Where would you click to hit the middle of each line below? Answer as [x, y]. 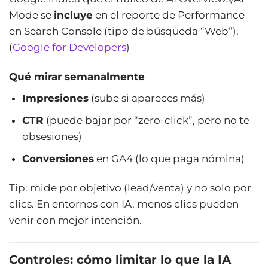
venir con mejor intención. [75, 220]
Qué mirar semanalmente [77, 77]
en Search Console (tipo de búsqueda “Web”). [124, 31]
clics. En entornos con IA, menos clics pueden [124, 204]
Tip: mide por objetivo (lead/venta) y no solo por [130, 188]
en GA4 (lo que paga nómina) [170, 159]
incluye [73, 15]
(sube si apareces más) [147, 98]
